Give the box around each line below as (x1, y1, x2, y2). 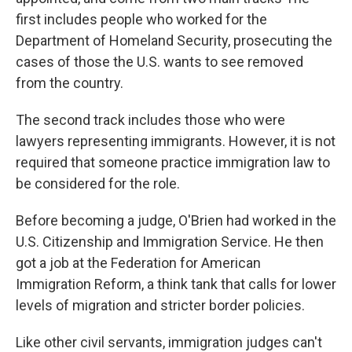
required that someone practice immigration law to (16, 154, 330, 170)
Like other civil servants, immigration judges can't (16, 334, 322, 350)
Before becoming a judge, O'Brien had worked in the (16, 212, 336, 229)
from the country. (16, 75, 123, 91)
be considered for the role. (16, 175, 180, 192)
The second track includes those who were (16, 112, 285, 128)
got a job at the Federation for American (16, 255, 261, 271)
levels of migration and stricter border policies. (16, 297, 305, 313)
